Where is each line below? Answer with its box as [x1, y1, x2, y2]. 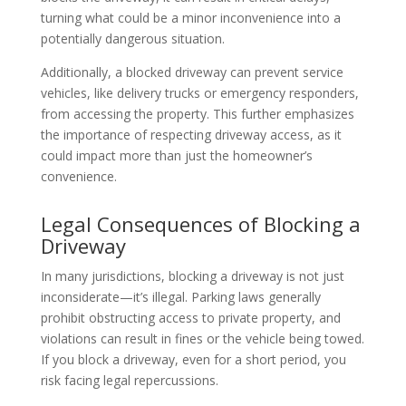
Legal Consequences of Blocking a [40, 210, 361, 238]
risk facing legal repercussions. [40, 372, 218, 390]
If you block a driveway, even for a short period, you [40, 351, 346, 369]
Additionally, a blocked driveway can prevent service [40, 63, 343, 82]
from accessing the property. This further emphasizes [40, 105, 354, 123]
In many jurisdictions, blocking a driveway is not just [40, 267, 344, 285]
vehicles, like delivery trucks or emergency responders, [40, 84, 359, 102]
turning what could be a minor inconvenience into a [40, 9, 341, 27]
